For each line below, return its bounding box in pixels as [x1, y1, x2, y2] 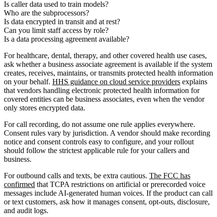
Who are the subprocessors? [4, 8, 89, 17]
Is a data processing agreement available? [4, 34, 129, 43]
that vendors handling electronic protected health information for [4, 86, 200, 94]
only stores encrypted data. [4, 103, 85, 112]
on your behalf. [4, 77, 52, 86]
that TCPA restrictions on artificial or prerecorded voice [35, 180, 205, 188]
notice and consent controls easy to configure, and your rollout [4, 137, 194, 146]
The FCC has [149, 171, 190, 180]
